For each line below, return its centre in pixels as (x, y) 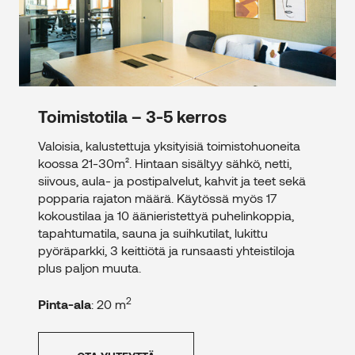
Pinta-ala (65, 304)
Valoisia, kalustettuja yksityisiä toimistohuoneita (169, 146)
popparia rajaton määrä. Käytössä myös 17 (158, 198)
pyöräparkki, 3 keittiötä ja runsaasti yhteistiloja (166, 250)
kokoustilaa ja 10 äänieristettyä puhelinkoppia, (166, 216)
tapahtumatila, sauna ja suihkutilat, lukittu (153, 233)
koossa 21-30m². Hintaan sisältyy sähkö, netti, (165, 163)
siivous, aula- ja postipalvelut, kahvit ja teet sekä (172, 181)
